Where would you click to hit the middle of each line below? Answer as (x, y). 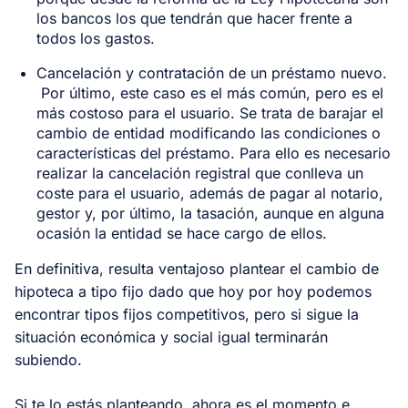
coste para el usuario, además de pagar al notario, (210, 193)
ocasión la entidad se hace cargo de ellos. (184, 233)
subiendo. (51, 359)
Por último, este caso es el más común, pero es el (210, 92)
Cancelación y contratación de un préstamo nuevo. (212, 72)
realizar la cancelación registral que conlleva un (200, 173)
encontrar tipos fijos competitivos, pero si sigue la (187, 314)
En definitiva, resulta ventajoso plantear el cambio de (197, 268)
